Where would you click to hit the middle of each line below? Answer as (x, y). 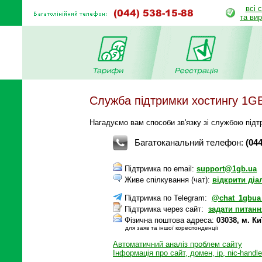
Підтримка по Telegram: (167, 198)
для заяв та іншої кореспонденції (172, 227)
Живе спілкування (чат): (167, 180)
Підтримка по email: (159, 168)
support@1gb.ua (227, 168)
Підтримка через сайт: (165, 209)
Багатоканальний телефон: (190, 142)
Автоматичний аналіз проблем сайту (177, 244)
